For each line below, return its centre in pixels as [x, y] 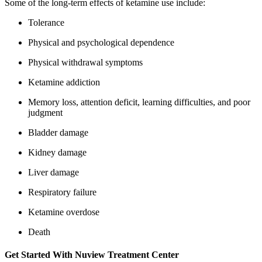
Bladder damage [58, 132]
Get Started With [39, 254]
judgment [45, 112]
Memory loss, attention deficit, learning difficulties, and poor [139, 102]
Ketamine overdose [64, 212]
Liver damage [54, 172]
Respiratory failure [62, 192]
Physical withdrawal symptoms [85, 62]
